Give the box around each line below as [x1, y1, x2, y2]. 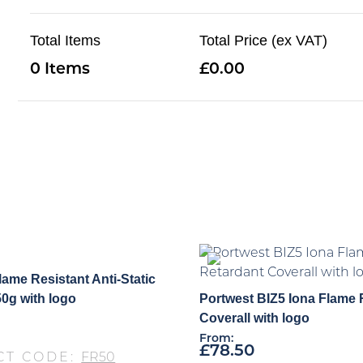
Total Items [30, 32, 101, 49]
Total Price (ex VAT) [199, 32, 328, 49]
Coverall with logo [199, 310, 310, 325]
